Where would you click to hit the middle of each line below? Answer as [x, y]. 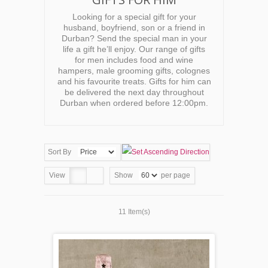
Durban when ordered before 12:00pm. [134, 103]
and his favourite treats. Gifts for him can [134, 81]
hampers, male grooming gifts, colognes [134, 71]
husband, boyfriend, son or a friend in [134, 28]
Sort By [60, 152]
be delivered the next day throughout [134, 92]
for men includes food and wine [134, 60]
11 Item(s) [134, 212]
